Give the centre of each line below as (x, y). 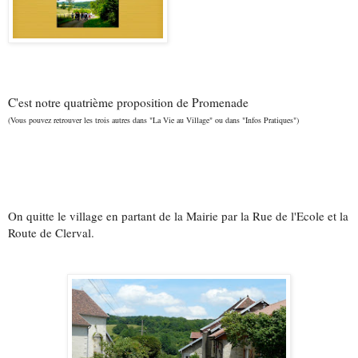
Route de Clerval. (51, 233)
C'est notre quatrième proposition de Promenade (130, 103)
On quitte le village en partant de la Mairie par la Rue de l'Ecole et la (178, 216)
